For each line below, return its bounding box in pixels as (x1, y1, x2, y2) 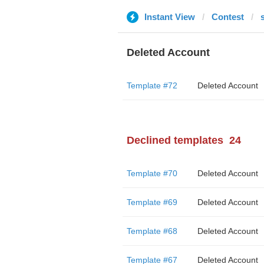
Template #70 (126, 169, 177, 178)
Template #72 (126, 81, 177, 90)
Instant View (144, 12, 195, 22)
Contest (211, 12, 244, 22)
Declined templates (126, 134, 223, 146)
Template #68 (126, 226, 177, 236)
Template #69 (126, 197, 177, 207)
